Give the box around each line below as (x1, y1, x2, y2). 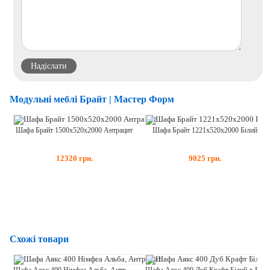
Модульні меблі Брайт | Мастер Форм (9, 93, 174, 104)
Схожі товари (9, 234, 69, 245)
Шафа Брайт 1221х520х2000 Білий (152, 126, 258, 134)
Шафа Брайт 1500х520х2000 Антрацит (16, 126, 133, 134)
